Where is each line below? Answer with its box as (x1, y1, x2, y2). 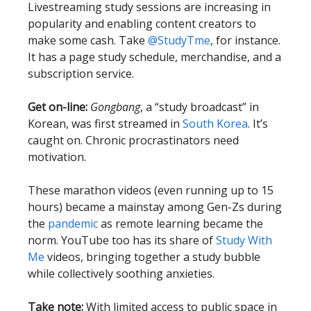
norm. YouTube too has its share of (28, 233, 216, 248)
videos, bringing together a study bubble (44, 249, 260, 264)
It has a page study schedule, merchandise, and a (28, 49, 281, 65)
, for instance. (210, 33, 280, 48)
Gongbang (90, 99, 140, 115)
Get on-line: (28, 99, 90, 115)
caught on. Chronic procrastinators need (28, 133, 239, 148)
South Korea (183, 116, 248, 131)
